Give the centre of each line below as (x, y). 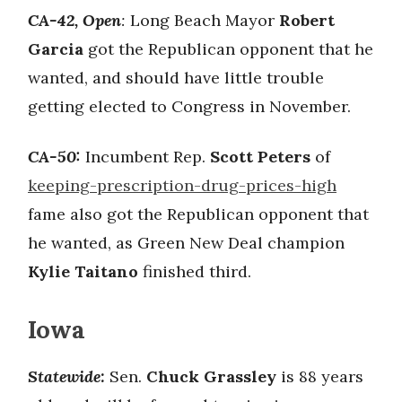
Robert (307, 20)
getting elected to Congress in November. (189, 106)
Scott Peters (260, 157)
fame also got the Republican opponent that (198, 214)
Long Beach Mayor (205, 20)
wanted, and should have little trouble (176, 78)
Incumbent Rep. (148, 157)
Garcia (56, 49)
